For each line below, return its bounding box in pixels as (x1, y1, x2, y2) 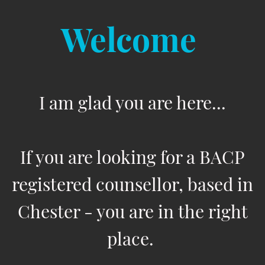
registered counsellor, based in (12, 172, 253, 196)
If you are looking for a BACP (20, 145, 245, 169)
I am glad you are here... (39, 91, 226, 115)
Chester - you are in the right (17, 199, 248, 224)
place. (107, 227, 158, 251)
